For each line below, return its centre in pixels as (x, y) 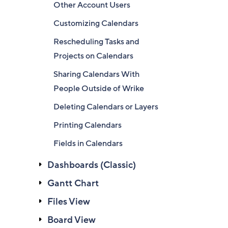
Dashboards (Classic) (92, 165)
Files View (69, 202)
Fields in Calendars (88, 144)
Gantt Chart (73, 183)
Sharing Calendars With (96, 74)
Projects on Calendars (93, 56)
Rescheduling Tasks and (96, 42)
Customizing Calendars (96, 23)
